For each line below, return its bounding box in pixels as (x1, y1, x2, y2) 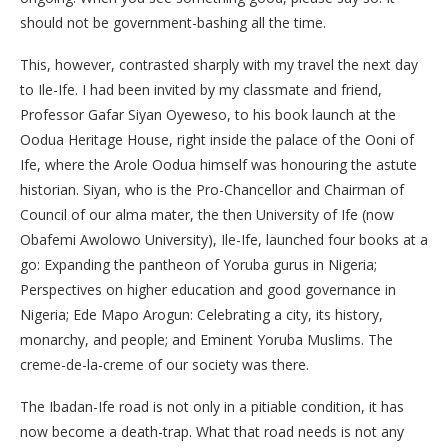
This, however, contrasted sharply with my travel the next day (20, 55, 418, 74)
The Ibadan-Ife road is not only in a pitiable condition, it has (20, 397, 404, 416)
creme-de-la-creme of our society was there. (20, 355, 309, 374)
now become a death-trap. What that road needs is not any (20, 422, 404, 441)
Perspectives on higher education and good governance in (20, 280, 396, 299)
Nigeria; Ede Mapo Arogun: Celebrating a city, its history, (20, 305, 383, 324)
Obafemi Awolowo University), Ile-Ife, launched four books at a (20, 230, 428, 249)
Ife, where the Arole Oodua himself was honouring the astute (20, 155, 417, 174)
